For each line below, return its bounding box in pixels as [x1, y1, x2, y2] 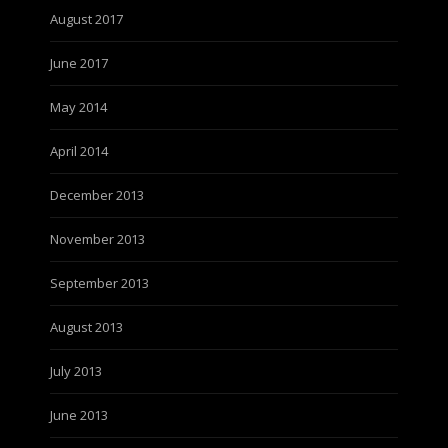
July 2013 [50, 362, 102, 380]
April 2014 [50, 142, 108, 160]
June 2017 [50, 54, 108, 72]
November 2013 [50, 230, 145, 248]
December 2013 [50, 186, 144, 204]
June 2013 [50, 406, 108, 424]
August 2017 [50, 10, 123, 28]
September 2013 [50, 274, 149, 292]
